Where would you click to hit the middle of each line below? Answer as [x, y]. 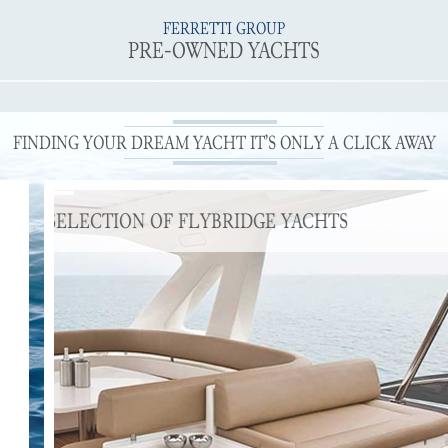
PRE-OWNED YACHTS [224, 50]
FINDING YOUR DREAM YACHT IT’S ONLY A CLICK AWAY [224, 143]
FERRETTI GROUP [224, 28]
